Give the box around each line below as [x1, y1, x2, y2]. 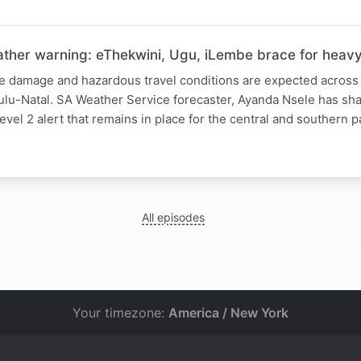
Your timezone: [73, 305, 168, 321]
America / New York [168, 305, 288, 321]
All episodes [142, 210, 205, 224]
